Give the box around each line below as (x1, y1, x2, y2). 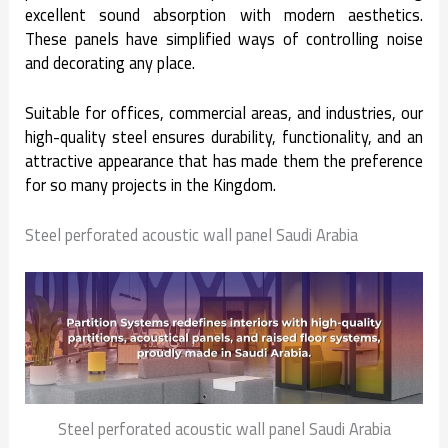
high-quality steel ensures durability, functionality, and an (25, 121, 423, 152)
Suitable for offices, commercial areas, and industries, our (25, 97, 423, 128)
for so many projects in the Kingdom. (25, 169, 277, 200)
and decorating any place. (25, 47, 196, 78)
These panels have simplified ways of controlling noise (25, 23, 423, 54)
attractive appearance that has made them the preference (25, 145, 423, 176)
